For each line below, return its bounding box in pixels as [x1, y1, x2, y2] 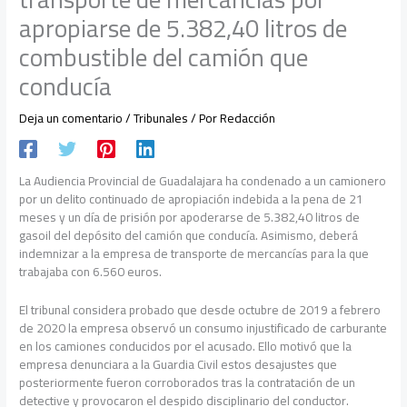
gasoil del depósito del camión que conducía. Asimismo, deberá [19, 223, 359, 248]
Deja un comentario [19, 105, 124, 130]
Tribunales [134, 105, 189, 130]
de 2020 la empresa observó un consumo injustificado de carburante [19, 316, 388, 341]
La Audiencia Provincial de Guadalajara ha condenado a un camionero [19, 169, 387, 194]
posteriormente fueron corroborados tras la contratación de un [19, 371, 356, 395]
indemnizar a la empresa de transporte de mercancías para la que [19, 242, 370, 266]
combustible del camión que [19, 33, 309, 81]
